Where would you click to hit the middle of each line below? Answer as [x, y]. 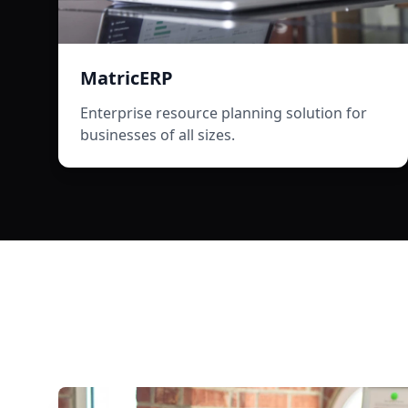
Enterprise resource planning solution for [224, 113]
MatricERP [127, 78]
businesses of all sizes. [158, 135]
